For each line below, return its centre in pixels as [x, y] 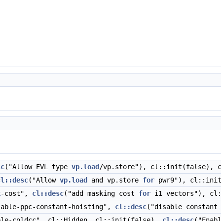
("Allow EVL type [38, 167]
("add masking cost [101, 193]
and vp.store [115, 180]
